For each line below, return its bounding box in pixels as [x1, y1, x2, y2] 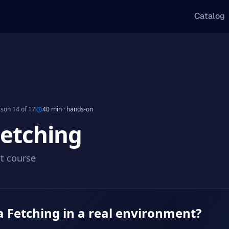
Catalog [194, 11, 225, 21]
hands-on [66, 105, 94, 113]
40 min [42, 105, 62, 113]
